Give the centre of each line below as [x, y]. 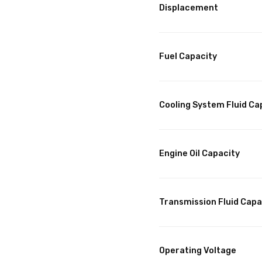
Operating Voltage [198, 251]
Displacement [189, 8]
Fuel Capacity [188, 57]
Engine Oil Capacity [199, 154]
